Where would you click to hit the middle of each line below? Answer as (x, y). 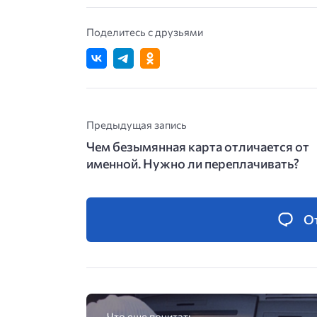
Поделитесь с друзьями (145, 32)
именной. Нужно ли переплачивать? (193, 163)
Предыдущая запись (137, 124)
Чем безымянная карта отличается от (198, 146)
